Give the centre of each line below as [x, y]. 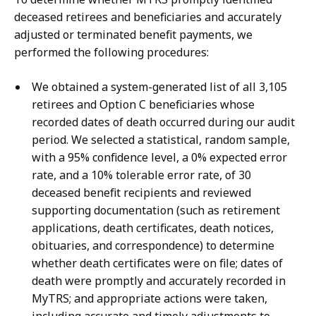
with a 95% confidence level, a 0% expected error [159, 158]
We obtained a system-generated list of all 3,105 [159, 87]
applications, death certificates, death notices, [153, 228]
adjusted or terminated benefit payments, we [133, 35]
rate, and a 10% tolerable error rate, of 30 [141, 175]
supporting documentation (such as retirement [156, 211]
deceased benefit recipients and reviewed [141, 193]
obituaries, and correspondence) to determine [153, 246]
